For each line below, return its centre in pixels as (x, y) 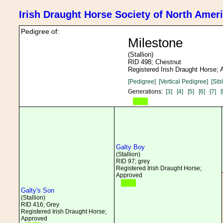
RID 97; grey (133, 161)
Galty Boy (130, 147)
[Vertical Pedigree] (183, 82)
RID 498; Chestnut (155, 62)
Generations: (147, 92)
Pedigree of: (40, 31)
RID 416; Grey (40, 205)
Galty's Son (38, 190)
